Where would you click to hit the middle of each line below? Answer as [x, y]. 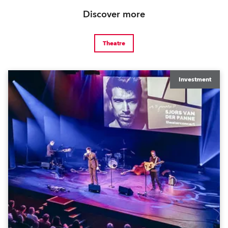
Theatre [114, 43]
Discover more [114, 15]
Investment [195, 79]
